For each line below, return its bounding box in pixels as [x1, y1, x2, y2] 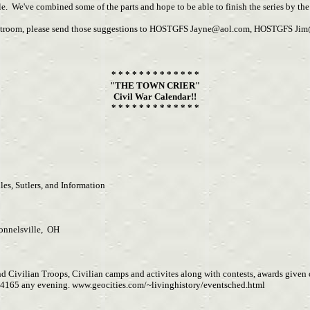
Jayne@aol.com [190, 24, 250, 34]
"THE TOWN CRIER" [110, 80, 200, 91]
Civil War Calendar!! [113, 91, 197, 102]
